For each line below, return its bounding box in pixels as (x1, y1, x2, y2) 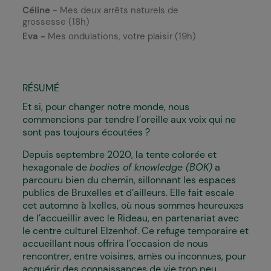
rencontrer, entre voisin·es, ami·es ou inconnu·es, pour (22, 250, 246, 263)
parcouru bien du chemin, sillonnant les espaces (22, 174, 236, 186)
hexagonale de (22, 161, 90, 174)
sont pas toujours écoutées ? (22, 126, 152, 139)
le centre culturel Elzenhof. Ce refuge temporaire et (22, 224, 249, 237)
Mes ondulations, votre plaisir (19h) (48, 30, 196, 42)
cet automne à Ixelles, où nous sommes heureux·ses (22, 199, 244, 212)
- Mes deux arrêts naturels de (50, 4, 178, 16)
